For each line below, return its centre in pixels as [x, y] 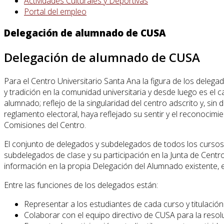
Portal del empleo [55, 12]
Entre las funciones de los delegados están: [81, 185]
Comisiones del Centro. [45, 125]
